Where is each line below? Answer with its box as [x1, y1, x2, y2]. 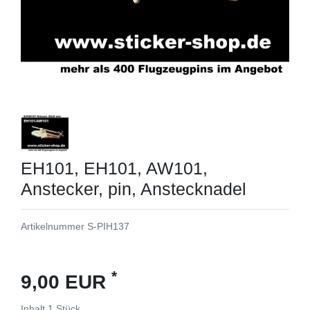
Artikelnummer [21, 220, 87, 232]
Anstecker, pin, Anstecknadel [21, 179, 246, 199]
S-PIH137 [87, 220, 129, 232]
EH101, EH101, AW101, [21, 158, 208, 178]
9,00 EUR [21, 271, 111, 293]
